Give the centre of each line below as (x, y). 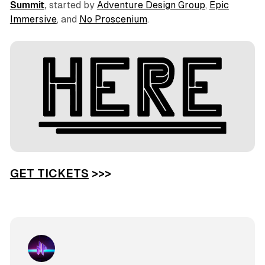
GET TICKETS (49, 174)
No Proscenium (113, 20)
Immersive (33, 20)
